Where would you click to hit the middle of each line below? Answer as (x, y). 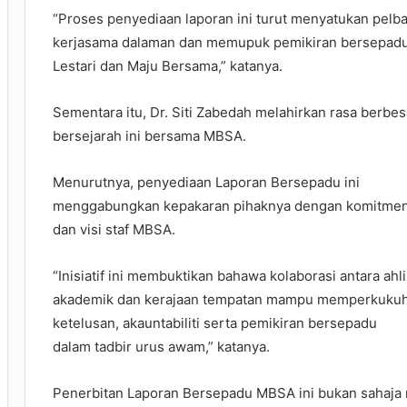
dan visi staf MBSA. (114, 230)
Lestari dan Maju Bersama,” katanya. (168, 66)
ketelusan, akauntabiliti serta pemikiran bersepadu (215, 323)
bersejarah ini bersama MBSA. (149, 136)
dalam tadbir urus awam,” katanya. (161, 347)
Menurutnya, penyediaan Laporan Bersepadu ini (206, 183)
